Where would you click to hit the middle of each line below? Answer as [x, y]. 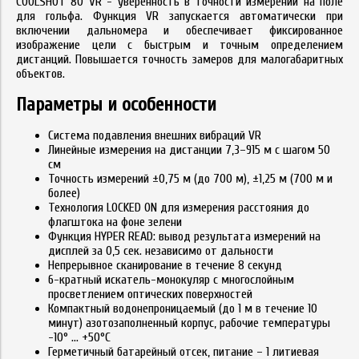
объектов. [40, 73]
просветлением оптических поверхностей [150, 294]
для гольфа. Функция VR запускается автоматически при [179, 16]
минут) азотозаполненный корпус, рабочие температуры [189, 323]
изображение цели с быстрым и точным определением [179, 44]
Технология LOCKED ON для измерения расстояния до [179, 207]
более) [64, 193]
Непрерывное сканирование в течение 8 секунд [165, 265]
